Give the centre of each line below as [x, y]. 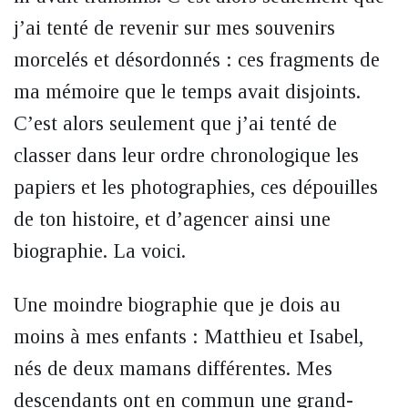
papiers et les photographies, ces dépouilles [196, 187]
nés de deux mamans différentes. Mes [173, 368]
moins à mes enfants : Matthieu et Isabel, [189, 337]
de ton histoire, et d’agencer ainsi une [172, 219]
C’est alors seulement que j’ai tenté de [175, 123]
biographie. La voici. [100, 251]
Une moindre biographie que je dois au [177, 305]
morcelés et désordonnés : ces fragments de [197, 60]
